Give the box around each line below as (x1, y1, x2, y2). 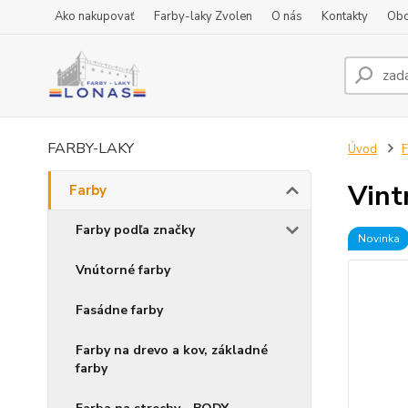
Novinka (357, 231, 400, 246)
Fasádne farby (76, 301, 163, 319)
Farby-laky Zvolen (154, 8, 252, 25)
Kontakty (321, 8, 368, 25)
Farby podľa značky (76, 221, 195, 239)
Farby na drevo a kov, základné (76, 342, 268, 359)
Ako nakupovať (55, 8, 135, 25)
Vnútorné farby (76, 261, 170, 279)
